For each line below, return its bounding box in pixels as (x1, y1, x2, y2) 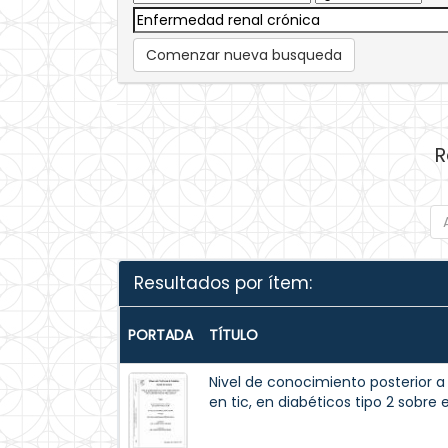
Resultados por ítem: (134, 271, 312, 295)
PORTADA (128, 325, 193, 345)
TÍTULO (209, 325, 258, 345)
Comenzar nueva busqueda (146, 45, 342, 65)
